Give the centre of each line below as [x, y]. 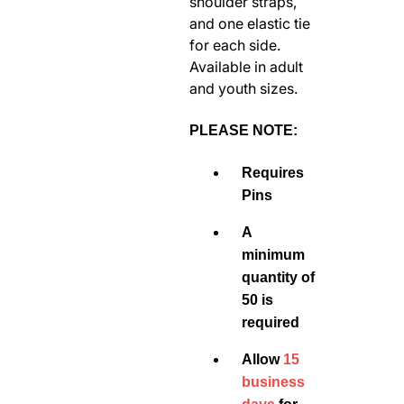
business [273, 382]
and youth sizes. [243, 88]
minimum [273, 255]
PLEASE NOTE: [243, 130]
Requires [273, 173]
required [271, 322]
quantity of [278, 277]
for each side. [235, 45]
